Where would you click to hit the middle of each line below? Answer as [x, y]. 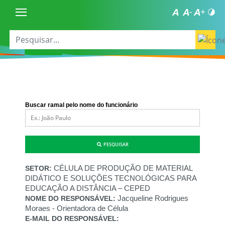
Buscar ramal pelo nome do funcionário [81, 104]
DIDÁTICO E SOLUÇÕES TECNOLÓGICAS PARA [111, 178]
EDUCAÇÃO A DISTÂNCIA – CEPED [88, 188]
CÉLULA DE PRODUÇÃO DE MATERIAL [123, 168]
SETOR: [39, 168]
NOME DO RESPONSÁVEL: [71, 198]
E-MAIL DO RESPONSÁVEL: [72, 218]
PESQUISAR [115, 144]
